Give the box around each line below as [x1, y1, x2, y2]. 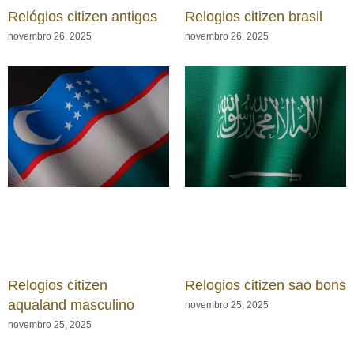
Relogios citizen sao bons [185, 277, 346, 293]
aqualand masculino [8, 296, 134, 313]
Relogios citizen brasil [185, 8, 322, 24]
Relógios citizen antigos [8, 8, 157, 24]
